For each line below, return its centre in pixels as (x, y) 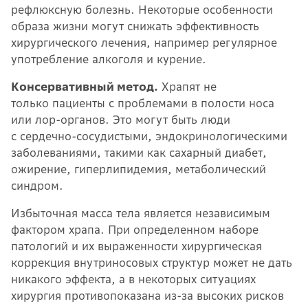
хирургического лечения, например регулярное (144, 42)
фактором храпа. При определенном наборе (135, 229)
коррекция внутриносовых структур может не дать (152, 262)
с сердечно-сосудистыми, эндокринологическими (149, 136)
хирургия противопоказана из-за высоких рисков (147, 295)
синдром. (39, 185)
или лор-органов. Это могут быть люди (121, 119)
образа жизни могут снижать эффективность (135, 26)
